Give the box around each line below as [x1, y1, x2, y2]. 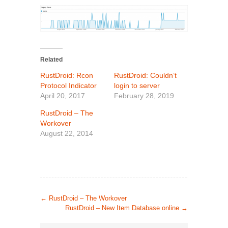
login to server [114, 81, 160, 90]
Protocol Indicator [40, 81, 97, 90]
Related [40, 55, 63, 63]
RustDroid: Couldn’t [114, 71, 177, 79]
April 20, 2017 [40, 91, 85, 100]
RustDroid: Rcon [40, 71, 93, 79]
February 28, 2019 [114, 91, 174, 100]
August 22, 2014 [40, 129, 93, 137]
